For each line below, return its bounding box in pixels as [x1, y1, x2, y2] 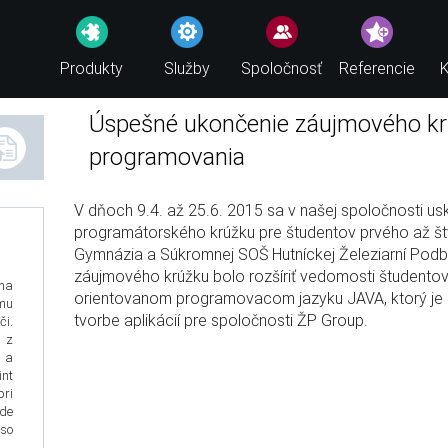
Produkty [60, 59, 123, 78]
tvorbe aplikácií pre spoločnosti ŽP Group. [74, 311, 368, 330]
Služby [163, 59, 210, 78]
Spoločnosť [241, 59, 322, 78]
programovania [89, 143, 245, 171]
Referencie [338, 59, 415, 78]
